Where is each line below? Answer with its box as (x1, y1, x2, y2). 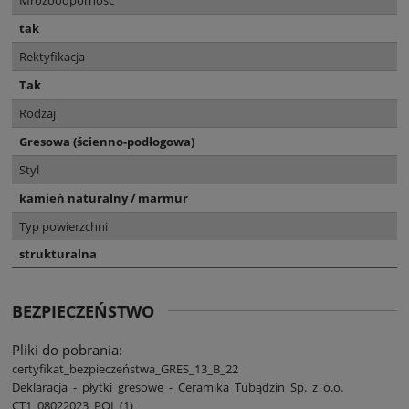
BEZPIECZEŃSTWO (12, 299, 154, 322)
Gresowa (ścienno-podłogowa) (19, 132, 194, 150)
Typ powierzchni (19, 217, 108, 235)
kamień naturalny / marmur (19, 189, 188, 206)
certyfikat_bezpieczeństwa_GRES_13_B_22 (12, 360, 238, 377)
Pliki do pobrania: (12, 340, 122, 359)
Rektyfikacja (19, 47, 85, 65)
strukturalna (19, 245, 97, 262)
